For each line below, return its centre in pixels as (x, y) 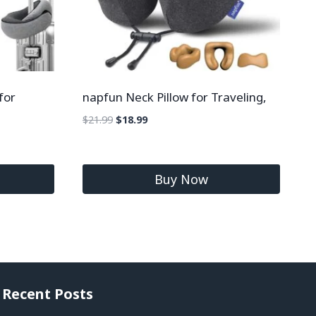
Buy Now (181, 180)
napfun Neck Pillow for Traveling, (174, 97)
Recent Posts (48, 294)
